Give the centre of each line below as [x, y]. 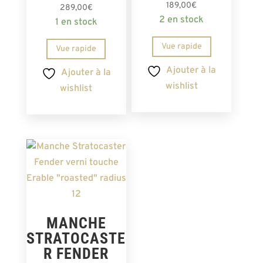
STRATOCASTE [76, 238]
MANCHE [76, 223]
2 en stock [182, 20]
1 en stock [76, 22]
